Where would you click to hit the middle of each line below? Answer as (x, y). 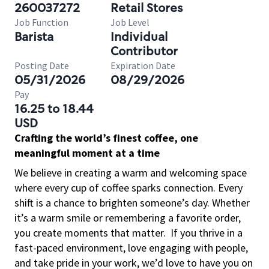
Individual (139, 37)
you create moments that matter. (90, 233)
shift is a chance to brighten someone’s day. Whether (132, 203)
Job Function (41, 22)
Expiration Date (143, 65)
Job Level (130, 22)
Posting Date (42, 65)
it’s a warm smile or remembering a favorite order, (128, 218)
